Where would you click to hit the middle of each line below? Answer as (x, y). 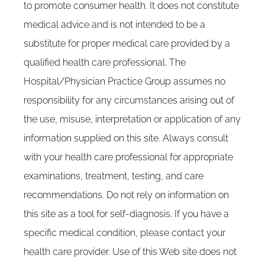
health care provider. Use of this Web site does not (130, 252)
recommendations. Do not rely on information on (126, 195)
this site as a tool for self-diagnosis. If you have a (126, 214)
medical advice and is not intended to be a (114, 25)
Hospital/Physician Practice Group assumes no (125, 81)
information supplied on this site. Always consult (126, 138)
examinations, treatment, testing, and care (114, 176)
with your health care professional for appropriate (128, 157)
